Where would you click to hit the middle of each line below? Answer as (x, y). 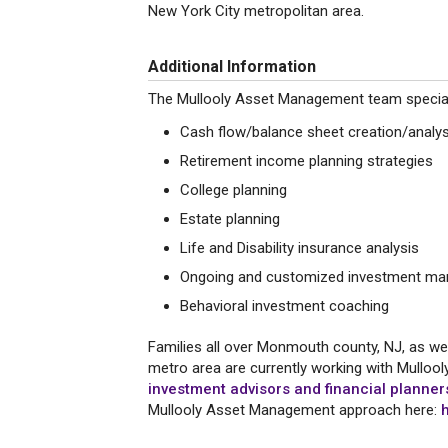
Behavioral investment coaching (284, 306)
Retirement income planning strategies (306, 161)
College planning (233, 190)
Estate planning (230, 219)
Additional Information (232, 66)
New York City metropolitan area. (256, 11)
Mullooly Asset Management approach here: (294, 410)
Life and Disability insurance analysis (299, 248)
